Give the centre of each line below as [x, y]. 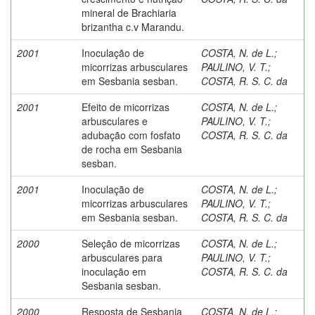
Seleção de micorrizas [131, 243]
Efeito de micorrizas [126, 107]
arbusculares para [122, 257]
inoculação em [114, 271]
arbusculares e [115, 121]
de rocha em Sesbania [132, 149]
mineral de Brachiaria [129, 12]
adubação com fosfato [131, 135]
